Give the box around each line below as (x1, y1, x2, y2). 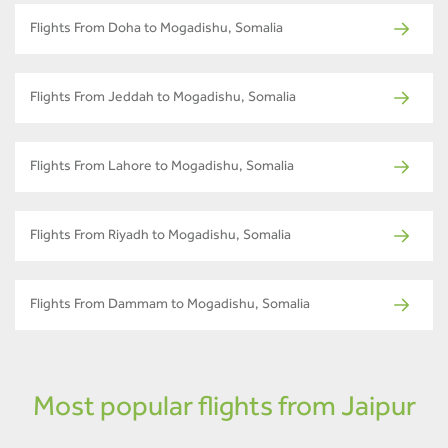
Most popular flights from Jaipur (32, 395, 416, 424)
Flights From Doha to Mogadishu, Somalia (30, 22, 283, 37)
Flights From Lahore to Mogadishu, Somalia (30, 160, 294, 175)
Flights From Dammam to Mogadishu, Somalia (30, 298, 310, 313)
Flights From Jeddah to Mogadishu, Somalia (30, 91, 296, 106)
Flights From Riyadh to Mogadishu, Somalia (30, 229, 291, 244)
